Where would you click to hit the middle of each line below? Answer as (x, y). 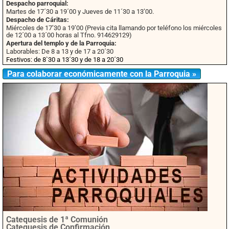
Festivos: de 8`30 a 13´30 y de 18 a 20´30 (65, 60)
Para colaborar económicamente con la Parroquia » (101, 74)
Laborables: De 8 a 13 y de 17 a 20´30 (60, 51)
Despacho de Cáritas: (38, 20)
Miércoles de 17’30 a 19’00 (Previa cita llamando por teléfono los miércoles (114, 28)
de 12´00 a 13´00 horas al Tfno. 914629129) (69, 35)
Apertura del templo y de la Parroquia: (61, 43)
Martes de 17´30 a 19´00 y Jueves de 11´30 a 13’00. (80, 12)
